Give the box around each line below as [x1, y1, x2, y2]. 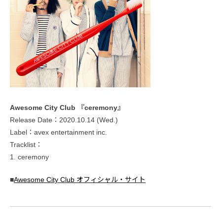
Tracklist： [10, 140, 42, 148]
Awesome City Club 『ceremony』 [10, 103, 124, 111]
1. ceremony [10, 152, 49, 161]
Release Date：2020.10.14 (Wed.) [10, 115, 118, 124]
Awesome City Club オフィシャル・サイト [14, 175, 146, 184]
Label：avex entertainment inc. [10, 128, 107, 136]
